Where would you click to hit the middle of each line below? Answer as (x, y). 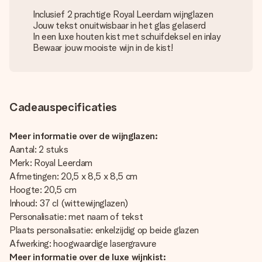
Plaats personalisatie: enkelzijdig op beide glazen (105, 230)
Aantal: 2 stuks (40, 149)
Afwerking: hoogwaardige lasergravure (83, 244)
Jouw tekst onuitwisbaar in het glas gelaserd (119, 25)
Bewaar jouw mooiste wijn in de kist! (103, 48)
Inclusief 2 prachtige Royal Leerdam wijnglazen (123, 14)
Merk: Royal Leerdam (52, 163)
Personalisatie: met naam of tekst (77, 217)
